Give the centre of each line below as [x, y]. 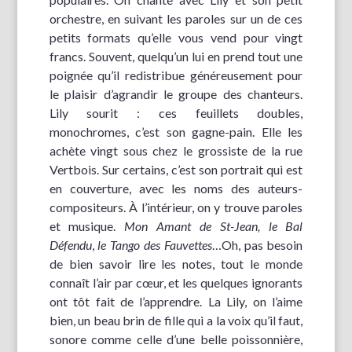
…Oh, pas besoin [257, 245]
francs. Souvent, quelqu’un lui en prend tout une [176, 57]
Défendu [70, 245]
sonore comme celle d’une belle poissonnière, [176, 339]
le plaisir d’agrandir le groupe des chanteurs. [176, 94]
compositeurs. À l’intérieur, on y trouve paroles [176, 207]
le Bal [286, 226]
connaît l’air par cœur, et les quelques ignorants [176, 283]
